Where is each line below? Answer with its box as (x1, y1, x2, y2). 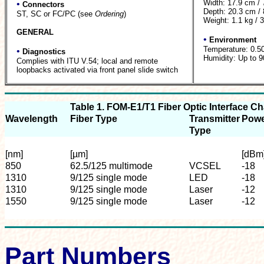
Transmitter (189, 113, 240, 124)
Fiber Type (70, 113, 117, 124)
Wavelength (5, 113, 58, 124)
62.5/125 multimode (70, 160, 153, 171)
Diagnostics (22, 47, 65, 56)
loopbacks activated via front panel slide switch (16, 65, 178, 74)
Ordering (95, 9, 124, 18)
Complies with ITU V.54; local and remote (16, 56, 158, 65)
